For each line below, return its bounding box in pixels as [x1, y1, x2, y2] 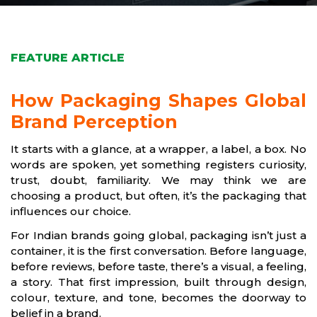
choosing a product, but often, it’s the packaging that [11, 189, 306, 202]
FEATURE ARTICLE [11, 51, 125, 64]
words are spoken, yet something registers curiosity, [11, 158, 306, 171]
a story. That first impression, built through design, [11, 275, 306, 289]
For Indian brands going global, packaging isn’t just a [11, 229, 306, 242]
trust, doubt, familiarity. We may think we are [11, 173, 306, 187]
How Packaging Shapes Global [11, 90, 306, 111]
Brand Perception [11, 111, 178, 132]
